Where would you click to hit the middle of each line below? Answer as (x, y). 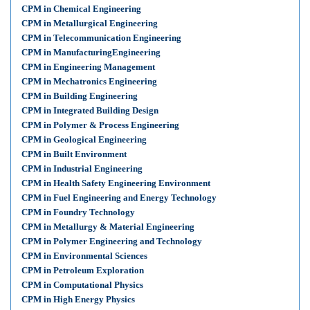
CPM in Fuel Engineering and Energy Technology (119, 198)
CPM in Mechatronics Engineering (89, 81)
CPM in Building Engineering (80, 96)
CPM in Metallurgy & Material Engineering (108, 227)
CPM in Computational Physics (82, 285)
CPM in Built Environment (74, 154)
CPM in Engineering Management (88, 67)
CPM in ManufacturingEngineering (91, 52)
